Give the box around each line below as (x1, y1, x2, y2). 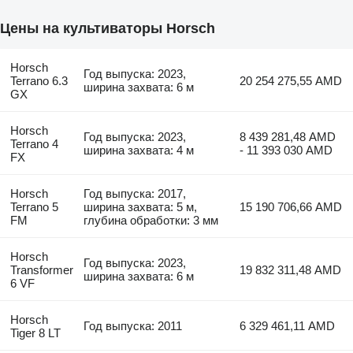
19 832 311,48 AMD (240, 263, 342, 277)
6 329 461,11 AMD (240, 319, 336, 333)
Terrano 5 (9, 200, 58, 214)
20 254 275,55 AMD (240, 74, 343, 88)
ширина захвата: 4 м (84, 143, 195, 158)
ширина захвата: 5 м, (84, 200, 198, 214)
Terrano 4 (9, 137, 58, 151)
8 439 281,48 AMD (240, 130, 336, 144)
